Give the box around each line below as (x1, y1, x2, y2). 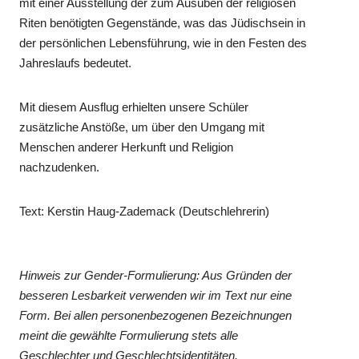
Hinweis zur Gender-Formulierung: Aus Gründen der (19, 268, 292, 283)
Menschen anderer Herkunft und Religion (19, 140, 234, 155)
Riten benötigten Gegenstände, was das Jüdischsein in (19, 16, 306, 30)
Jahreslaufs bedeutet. (19, 56, 132, 71)
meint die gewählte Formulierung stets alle (19, 329, 239, 343)
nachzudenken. (19, 160, 100, 175)
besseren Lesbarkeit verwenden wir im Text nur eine (19, 288, 292, 303)
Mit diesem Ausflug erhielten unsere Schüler (19, 100, 249, 115)
